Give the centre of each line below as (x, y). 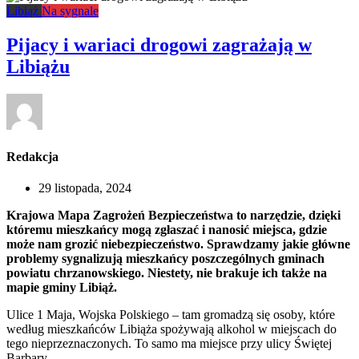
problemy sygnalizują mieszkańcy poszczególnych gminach (165, 259)
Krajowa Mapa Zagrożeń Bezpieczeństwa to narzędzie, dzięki (173, 216)
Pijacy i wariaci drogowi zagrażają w (159, 44)
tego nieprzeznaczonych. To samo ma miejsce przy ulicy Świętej (169, 344)
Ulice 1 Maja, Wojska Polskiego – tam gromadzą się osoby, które (171, 315)
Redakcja (32, 157)
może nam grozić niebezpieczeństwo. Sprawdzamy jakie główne (178, 244)
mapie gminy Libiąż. (62, 288)
